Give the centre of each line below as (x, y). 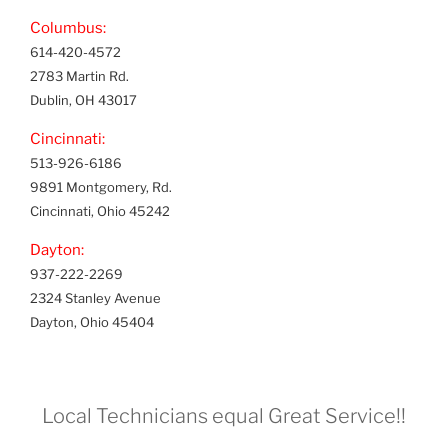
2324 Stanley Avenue (95, 298)
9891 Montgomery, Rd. (101, 187)
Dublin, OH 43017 (83, 100)
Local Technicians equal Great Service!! (224, 415)
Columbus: (68, 28)
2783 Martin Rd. (79, 76)
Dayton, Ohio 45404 (92, 322)
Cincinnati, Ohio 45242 (100, 211)
